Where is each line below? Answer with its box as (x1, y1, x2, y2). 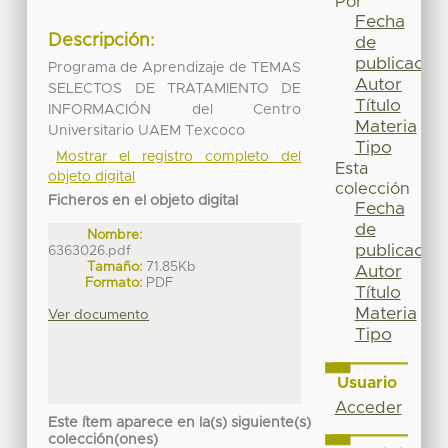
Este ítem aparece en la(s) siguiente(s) (48, 416, 312, 431)
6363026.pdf (48, 243, 132, 258)
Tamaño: (87, 259, 143, 274)
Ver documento (48, 307, 150, 322)
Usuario (336, 374, 397, 391)
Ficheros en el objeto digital (48, 193, 239, 208)
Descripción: (48, 32, 156, 51)
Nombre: (87, 227, 143, 242)
